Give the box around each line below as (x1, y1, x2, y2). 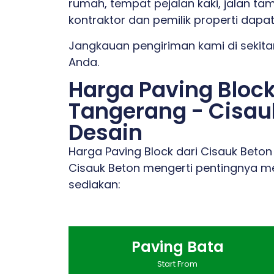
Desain (68, 117, 143, 148)
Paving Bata (131, 236, 224, 257)
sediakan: (68, 177, 120, 193)
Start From (157, 257, 198, 270)
